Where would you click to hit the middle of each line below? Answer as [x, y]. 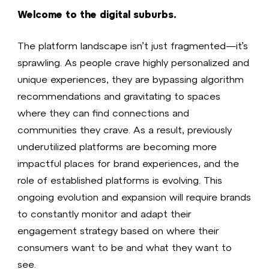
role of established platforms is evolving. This [120, 180]
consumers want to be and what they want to [125, 247]
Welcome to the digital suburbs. [97, 14]
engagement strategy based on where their [119, 230]
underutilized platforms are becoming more [117, 146]
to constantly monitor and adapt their [105, 213]
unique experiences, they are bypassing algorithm [131, 79]
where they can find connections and [104, 112]
